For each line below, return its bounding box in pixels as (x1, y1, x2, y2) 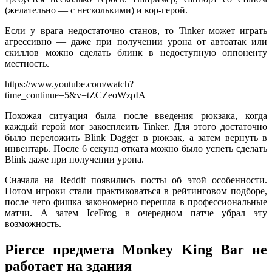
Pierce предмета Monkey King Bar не (5, 242, 267, 258)
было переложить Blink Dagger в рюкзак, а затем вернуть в (5, 132, 267, 143)
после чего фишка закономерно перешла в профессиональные (5, 197, 267, 208)
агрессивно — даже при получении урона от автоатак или (5, 36, 267, 47)
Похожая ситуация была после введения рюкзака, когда (5, 110, 267, 121)
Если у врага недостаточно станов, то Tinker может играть (5, 25, 267, 36)
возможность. (5, 219, 61, 229)
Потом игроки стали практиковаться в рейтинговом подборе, (5, 186, 267, 197)
